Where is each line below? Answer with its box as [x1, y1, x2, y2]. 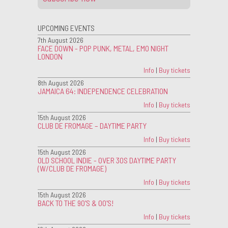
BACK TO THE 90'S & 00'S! [38, 198, 113, 208]
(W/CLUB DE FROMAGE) [38, 163, 106, 174]
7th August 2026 [38, 36, 83, 45]
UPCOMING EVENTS [38, 23, 95, 33]
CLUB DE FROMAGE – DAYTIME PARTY [38, 121, 147, 131]
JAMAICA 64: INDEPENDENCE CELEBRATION [38, 86, 168, 96]
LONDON [38, 51, 63, 62]
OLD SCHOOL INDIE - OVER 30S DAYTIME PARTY [38, 155, 176, 165]
